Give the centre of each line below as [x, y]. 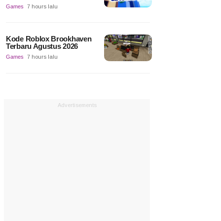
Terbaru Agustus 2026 [42, 46]
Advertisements [77, 105]
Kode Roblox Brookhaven [49, 38]
